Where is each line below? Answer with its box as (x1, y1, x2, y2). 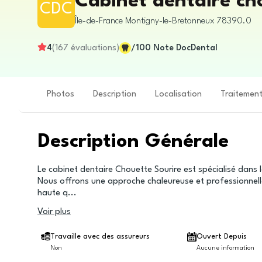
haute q (37, 189, 68, 198)
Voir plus (37, 208, 71, 216)
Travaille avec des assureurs (50, 233, 150, 240)
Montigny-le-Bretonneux (125, 16, 215, 26)
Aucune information (196, 245, 255, 251)
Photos (47, 90, 74, 99)
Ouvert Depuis (196, 233, 247, 240)
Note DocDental (153, 43, 218, 53)
